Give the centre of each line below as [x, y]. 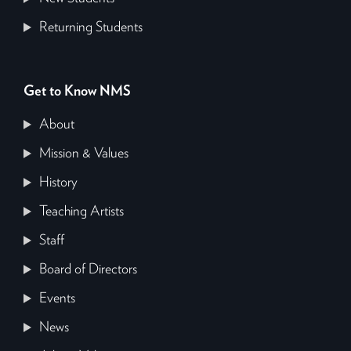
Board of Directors [89, 269]
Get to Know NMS [78, 91]
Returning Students [91, 27]
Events [58, 298]
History [59, 182]
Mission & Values [84, 153]
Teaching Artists [82, 211]
